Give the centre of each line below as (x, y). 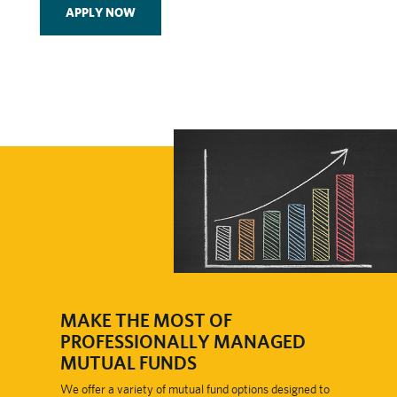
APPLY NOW (100, 12)
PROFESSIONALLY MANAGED (183, 341)
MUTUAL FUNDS (128, 362)
